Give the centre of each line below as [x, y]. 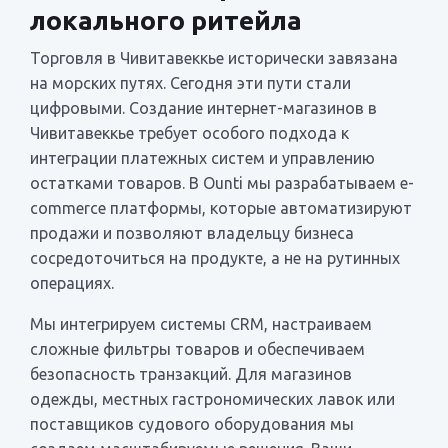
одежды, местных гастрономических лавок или [212, 398]
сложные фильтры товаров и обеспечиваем [197, 348]
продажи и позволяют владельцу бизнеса [192, 232]
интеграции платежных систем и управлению [202, 157]
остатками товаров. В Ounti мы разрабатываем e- [222, 182]
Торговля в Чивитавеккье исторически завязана [214, 57]
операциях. [72, 282]
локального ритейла [166, 20]
